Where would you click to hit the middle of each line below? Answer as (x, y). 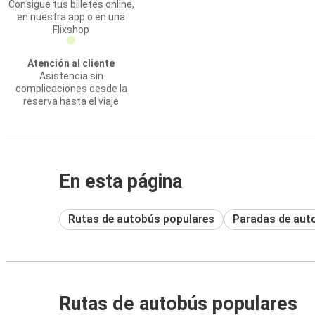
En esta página (121, 181)
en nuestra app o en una (71, 17)
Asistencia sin (71, 76)
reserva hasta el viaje (71, 101)
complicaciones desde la (71, 89)
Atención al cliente (71, 63)
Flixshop (71, 30)
